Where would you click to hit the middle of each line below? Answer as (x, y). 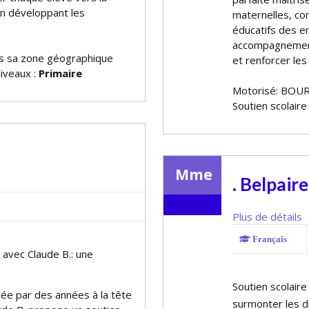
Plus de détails (267, 217)
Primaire (60, 73)
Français (269, 239)
